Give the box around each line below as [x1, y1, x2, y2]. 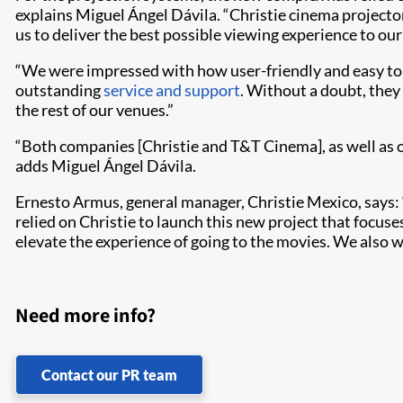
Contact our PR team [41, 365, 177, 383]
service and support [103, 79, 240, 100]
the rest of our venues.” [15, 99, 174, 120]
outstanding [15, 79, 103, 100]
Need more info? [15, 301, 156, 327]
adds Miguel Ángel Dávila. [15, 155, 196, 175]
